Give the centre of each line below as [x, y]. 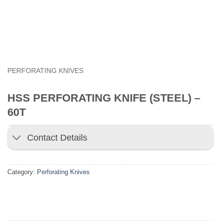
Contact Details [57, 137]
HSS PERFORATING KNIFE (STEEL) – [104, 98]
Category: [22, 172]
